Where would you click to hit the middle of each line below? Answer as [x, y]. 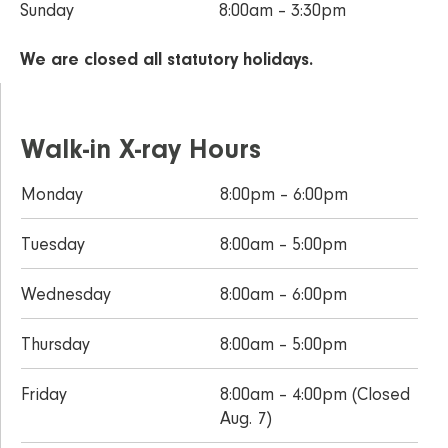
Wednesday [66, 296]
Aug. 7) [245, 420]
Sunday [47, 12]
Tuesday [53, 246]
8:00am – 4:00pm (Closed [314, 396]
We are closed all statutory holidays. [166, 61]
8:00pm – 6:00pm [283, 196]
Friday [44, 396]
